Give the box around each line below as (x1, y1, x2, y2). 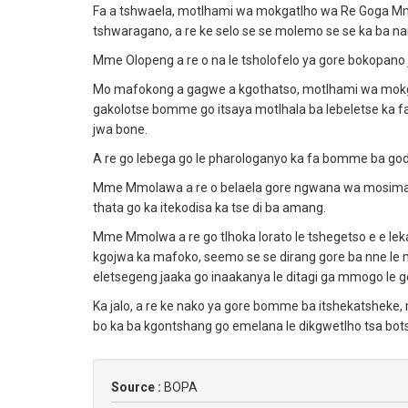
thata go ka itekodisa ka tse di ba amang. (93, 200, 326, 215)
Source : (111, 380, 164, 394)
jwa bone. (93, 122, 148, 137)
